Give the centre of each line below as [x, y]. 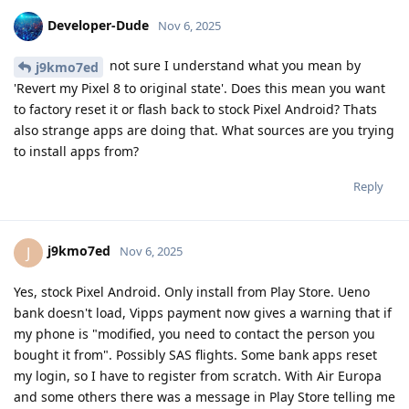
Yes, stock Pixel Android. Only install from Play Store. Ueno [192, 291]
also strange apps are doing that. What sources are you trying [204, 130]
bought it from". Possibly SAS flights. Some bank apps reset [195, 354]
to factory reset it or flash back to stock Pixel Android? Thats [195, 109]
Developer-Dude [98, 25]
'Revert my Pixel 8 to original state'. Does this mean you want [199, 88]
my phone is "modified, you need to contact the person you [194, 333]
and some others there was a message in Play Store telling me [204, 396]
